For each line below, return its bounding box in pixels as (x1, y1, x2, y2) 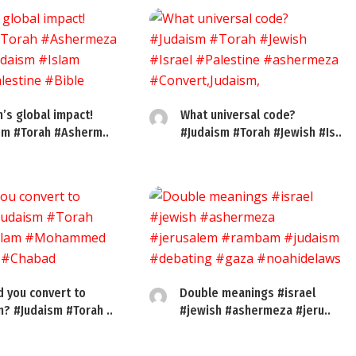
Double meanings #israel (179, 285, 315, 300)
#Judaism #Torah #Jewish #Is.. (180, 125, 342, 140)
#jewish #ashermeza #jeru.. (179, 303, 331, 318)
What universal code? (180, 107, 296, 122)
